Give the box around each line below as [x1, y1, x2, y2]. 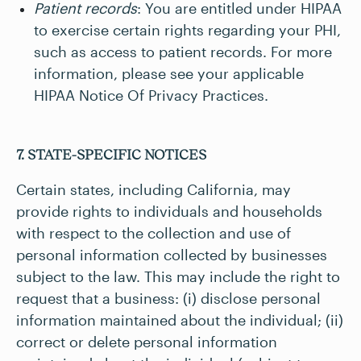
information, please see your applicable [34, 64, 304, 82]
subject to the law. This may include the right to [16, 268, 340, 285]
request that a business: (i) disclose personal [16, 289, 321, 307]
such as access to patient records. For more [34, 43, 332, 60]
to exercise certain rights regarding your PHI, [34, 21, 341, 39]
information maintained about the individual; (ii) [16, 311, 343, 329]
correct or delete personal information [16, 333, 277, 351]
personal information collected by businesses [16, 246, 327, 263]
